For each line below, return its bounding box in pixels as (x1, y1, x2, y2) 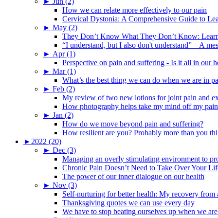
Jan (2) (53, 110, 73, 119)
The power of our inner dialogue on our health (62, 172, 204, 181)
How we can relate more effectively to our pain (62, 5, 207, 14)
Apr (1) (53, 49, 75, 58)
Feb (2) (53, 84, 75, 93)
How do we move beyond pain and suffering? (62, 119, 203, 128)
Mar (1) (53, 67, 76, 75)
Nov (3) (53, 181, 77, 189)
